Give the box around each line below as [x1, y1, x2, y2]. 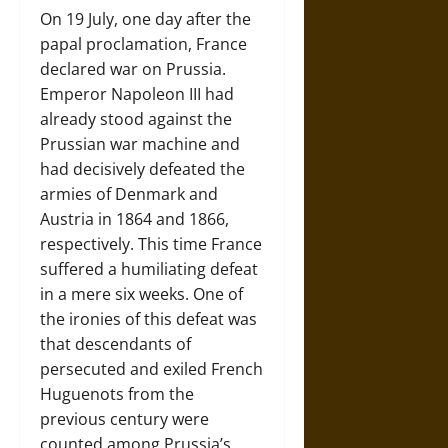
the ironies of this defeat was [40, 308, 257, 330]
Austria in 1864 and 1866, [40, 208, 229, 230]
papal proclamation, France [40, 33, 247, 55]
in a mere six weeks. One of [40, 283, 243, 305]
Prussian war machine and [40, 133, 240, 155]
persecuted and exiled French [40, 358, 263, 380]
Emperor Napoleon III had [40, 83, 234, 105]
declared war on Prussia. [40, 58, 226, 80]
